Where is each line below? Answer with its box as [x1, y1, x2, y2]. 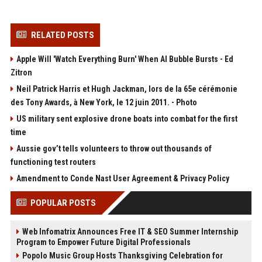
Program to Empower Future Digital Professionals [16, 237, 191, 247]
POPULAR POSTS [30, 197, 96, 208]
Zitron [10, 67, 32, 77]
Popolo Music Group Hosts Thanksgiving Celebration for [22, 250, 223, 260]
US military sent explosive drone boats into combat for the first [16, 113, 237, 123]
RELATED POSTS [30, 29, 94, 40]
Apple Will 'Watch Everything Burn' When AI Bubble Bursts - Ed [16, 54, 233, 64]
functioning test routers [10, 157, 96, 167]
